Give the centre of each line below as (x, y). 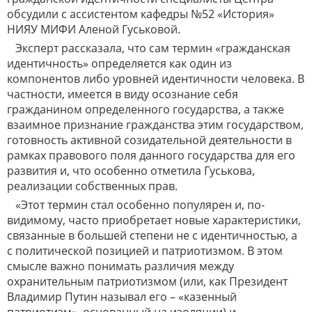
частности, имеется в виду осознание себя (123, 94)
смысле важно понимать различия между (120, 266)
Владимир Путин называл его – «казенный (122, 297)
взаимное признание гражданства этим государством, (155, 125)
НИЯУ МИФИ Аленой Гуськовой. (94, 30)
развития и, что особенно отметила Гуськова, (131, 171)
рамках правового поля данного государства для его (151, 156)
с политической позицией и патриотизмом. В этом (145, 251)
